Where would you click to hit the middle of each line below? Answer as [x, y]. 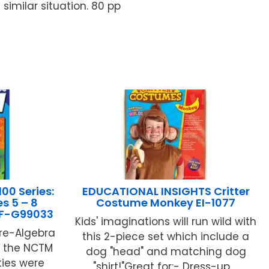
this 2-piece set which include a [166, 237]
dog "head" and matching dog [166, 252]
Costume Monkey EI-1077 [166, 203]
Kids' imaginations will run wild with [166, 222]
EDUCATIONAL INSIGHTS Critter [166, 192]
